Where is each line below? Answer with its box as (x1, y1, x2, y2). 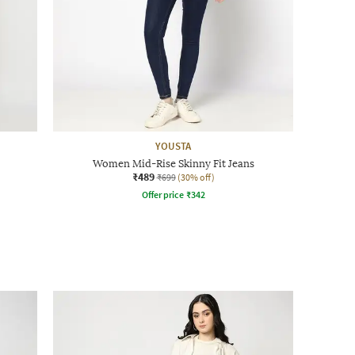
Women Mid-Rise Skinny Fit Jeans (92, 157, 254, 170)
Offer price (141, 188, 184, 200)
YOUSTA (155, 139, 191, 153)
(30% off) (177, 170, 215, 183)
